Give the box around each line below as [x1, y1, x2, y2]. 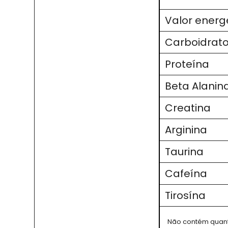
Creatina [165, 101, 211, 116]
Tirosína [165, 188, 206, 203]
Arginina [165, 123, 207, 137]
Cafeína [165, 166, 207, 181]
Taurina [165, 145, 204, 159]
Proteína [165, 57, 209, 72]
